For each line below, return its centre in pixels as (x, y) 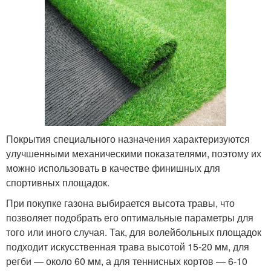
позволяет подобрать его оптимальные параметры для (130, 218)
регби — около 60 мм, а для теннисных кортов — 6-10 (127, 261)
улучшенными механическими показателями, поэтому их (134, 154)
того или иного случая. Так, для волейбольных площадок (134, 232)
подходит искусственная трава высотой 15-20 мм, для (128, 247)
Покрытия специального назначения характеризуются (128, 139)
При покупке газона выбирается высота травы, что (120, 203)
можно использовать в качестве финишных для (113, 168)
